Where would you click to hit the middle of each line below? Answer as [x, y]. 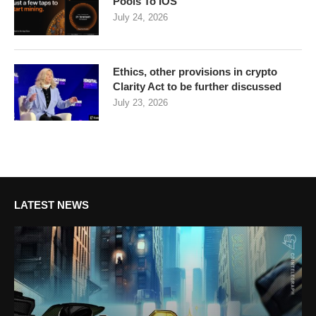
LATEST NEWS [51, 205]
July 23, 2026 [140, 103]
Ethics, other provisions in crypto [195, 72]
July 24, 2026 [140, 18]
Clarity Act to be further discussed [197, 87]
